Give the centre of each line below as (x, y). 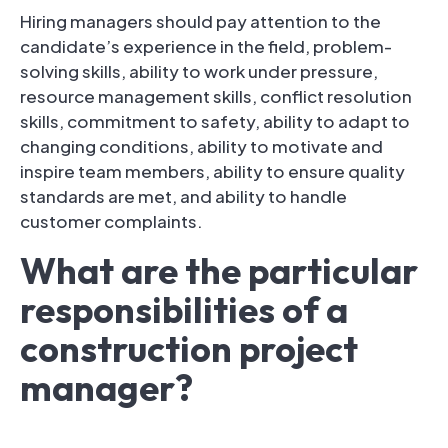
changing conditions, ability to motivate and (201, 145)
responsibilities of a (184, 309)
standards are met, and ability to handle (183, 195)
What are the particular (219, 270)
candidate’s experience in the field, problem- (206, 45)
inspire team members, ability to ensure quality (212, 170)
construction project (189, 348)
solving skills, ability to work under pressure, (199, 70)
